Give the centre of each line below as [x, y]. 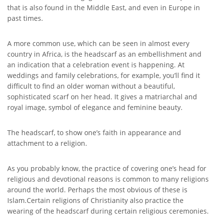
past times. [25, 18]
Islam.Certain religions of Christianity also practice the [95, 200]
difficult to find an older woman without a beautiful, [91, 86]
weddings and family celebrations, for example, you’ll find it [104, 75]
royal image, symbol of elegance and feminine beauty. [95, 107]
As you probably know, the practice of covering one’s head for [107, 168]
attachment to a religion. [47, 143]
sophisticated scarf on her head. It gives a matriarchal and [102, 97]
